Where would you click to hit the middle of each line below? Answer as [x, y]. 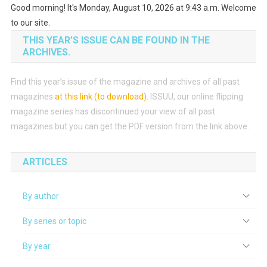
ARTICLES [45, 162]
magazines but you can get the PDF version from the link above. [130, 127]
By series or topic [54, 221]
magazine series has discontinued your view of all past [113, 112]
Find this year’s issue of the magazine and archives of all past [125, 82]
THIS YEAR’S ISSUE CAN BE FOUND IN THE [116, 41]
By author [41, 196]
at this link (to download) [100, 97]
